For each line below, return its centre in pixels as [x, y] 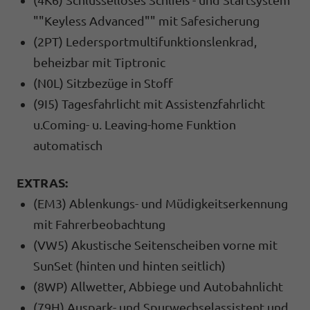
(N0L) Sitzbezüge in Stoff [103, 83]
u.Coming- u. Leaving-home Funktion [135, 124]
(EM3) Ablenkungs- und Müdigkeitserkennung [161, 203]
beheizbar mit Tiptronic [99, 62]
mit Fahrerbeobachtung [99, 224]
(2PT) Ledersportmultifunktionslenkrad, [145, 41]
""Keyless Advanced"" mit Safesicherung [146, 20]
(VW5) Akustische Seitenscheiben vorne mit [155, 245]
